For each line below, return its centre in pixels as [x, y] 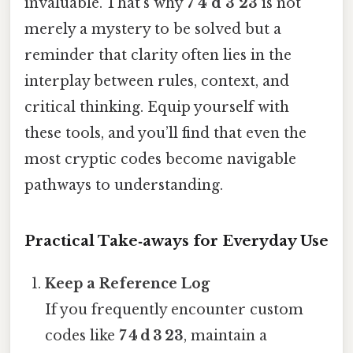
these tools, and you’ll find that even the [165, 133]
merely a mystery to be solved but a [153, 29]
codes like [82, 335]
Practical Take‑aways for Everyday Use [176, 240]
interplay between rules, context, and [157, 81]
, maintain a [226, 335]
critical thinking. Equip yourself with [157, 107]
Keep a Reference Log [128, 283]
